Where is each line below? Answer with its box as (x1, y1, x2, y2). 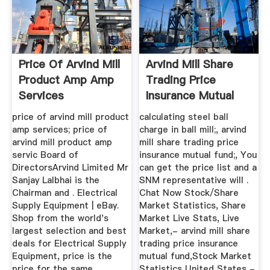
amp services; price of (11, 123, 107, 136)
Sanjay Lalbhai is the (11, 174, 99, 186)
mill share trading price (139, 136, 239, 148)
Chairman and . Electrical (11, 186, 118, 199)
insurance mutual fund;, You (139, 148, 257, 161)
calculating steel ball (139, 110, 229, 123)
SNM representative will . (139, 174, 249, 186)
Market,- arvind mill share (139, 224, 251, 237)
